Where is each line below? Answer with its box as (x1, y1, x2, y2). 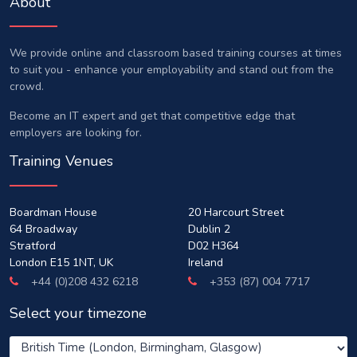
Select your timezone (10, 303, 147, 323)
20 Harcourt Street (188, 204, 284, 220)
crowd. (10, 79, 44, 95)
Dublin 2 (188, 221, 230, 237)
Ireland (188, 254, 223, 270)
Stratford (10, 237, 56, 253)
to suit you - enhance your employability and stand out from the (10, 62, 334, 78)
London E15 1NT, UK (10, 254, 113, 270)
